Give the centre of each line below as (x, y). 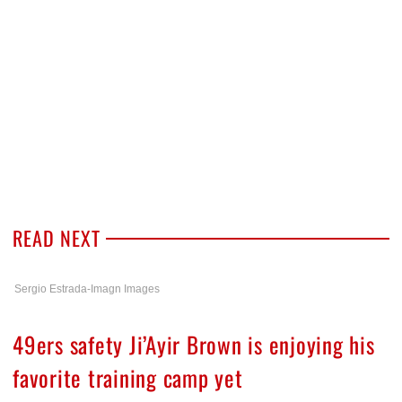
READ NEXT (57, 238)
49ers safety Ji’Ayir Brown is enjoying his (194, 345)
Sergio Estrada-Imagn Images (87, 289)
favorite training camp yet (128, 378)
